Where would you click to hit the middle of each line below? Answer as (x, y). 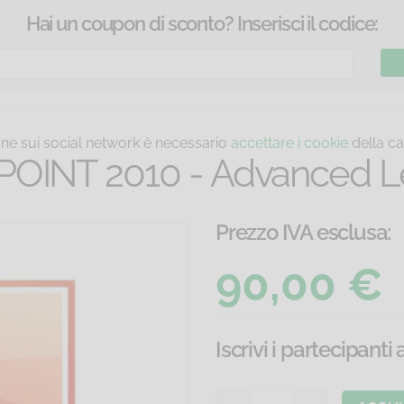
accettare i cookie (289, 143)
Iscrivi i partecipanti (306, 350)
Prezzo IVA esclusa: (303, 233)
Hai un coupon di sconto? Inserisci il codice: (202, 23)
